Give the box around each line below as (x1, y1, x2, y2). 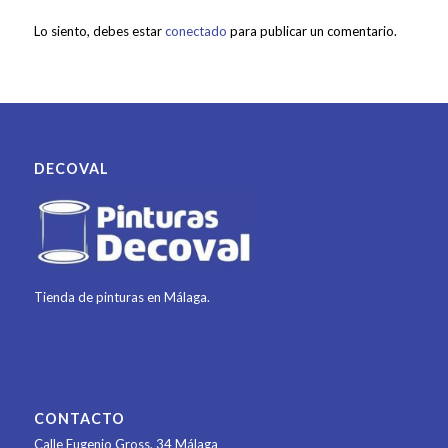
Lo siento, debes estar (33, 22, 165, 39)
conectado (164, 22, 227, 39)
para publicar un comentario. (226, 22, 397, 39)
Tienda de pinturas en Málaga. (33, 288, 210, 305)
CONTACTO (33, 409, 125, 427)
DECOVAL (33, 159, 109, 177)
